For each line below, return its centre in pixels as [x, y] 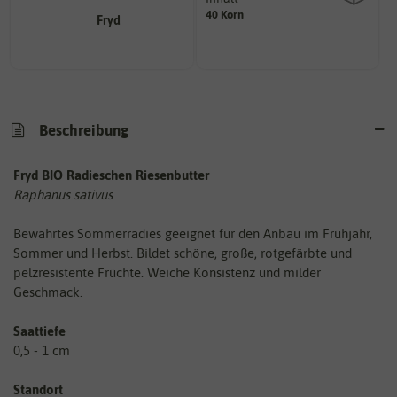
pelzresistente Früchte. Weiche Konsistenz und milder [167, 273]
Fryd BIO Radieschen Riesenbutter [111, 175]
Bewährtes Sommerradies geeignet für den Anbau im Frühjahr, [193, 234]
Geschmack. [48, 292]
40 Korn [224, 15]
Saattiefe [39, 331]
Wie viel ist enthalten [288, 21]
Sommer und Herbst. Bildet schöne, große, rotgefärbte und [183, 253]
